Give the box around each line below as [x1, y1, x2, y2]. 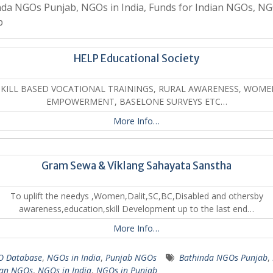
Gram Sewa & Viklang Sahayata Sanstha [41, 159, 232, 172]
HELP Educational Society [74, 52, 199, 65]
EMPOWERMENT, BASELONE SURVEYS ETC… [46, 96, 227, 107]
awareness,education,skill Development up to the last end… [19, 203, 254, 214]
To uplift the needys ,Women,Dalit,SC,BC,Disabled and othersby [10, 190, 263, 202]
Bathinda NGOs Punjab [179, 252, 268, 263]
